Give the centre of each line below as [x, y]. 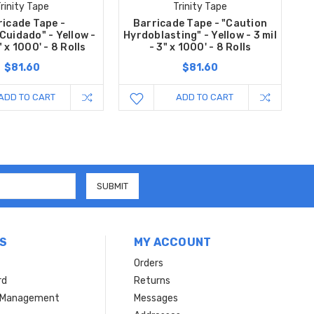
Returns [152, 281]
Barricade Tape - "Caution [200, 24]
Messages [156, 299]
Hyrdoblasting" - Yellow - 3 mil [200, 36]
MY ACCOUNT [172, 243]
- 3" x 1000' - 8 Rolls [200, 48]
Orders [148, 264]
